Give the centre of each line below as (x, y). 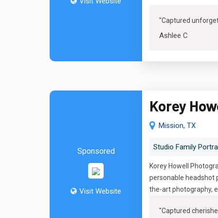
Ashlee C (173, 36)
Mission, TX (177, 126)
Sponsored (96, 151)
